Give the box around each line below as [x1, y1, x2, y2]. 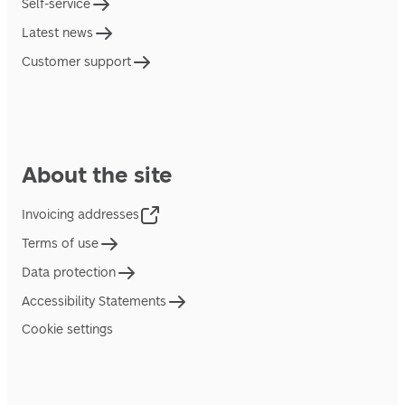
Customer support [22, 54, 131, 71]
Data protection [22, 265, 116, 281]
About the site [22, 161, 173, 188]
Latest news [22, 25, 93, 42]
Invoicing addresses [22, 207, 139, 223]
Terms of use [22, 236, 99, 252]
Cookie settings [22, 321, 113, 337]
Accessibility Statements [22, 294, 166, 310]
